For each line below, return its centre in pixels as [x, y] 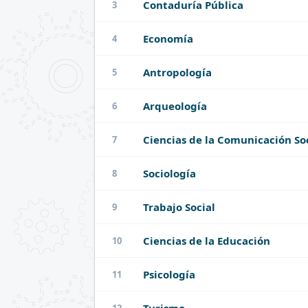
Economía [168, 39]
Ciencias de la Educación [207, 241]
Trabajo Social [179, 207]
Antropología [177, 73]
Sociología [169, 174]
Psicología [169, 275]
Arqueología [175, 106]
